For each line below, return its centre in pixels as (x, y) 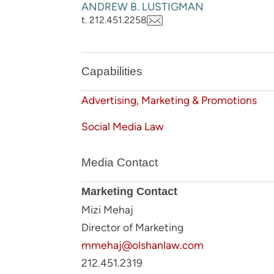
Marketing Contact (129, 192)
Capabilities (112, 72)
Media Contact (120, 163)
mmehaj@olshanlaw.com (143, 245)
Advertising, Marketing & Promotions (169, 100)
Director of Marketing (132, 228)
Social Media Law (123, 127)
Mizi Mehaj (107, 210)
